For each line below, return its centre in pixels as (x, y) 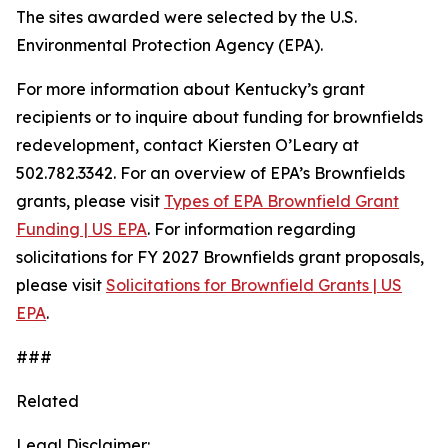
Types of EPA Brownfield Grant (281, 201)
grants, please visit (90, 201)
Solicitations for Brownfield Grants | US (254, 285)
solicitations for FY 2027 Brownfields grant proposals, (220, 257)
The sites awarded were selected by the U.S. (186, 17)
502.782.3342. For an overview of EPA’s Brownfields (210, 173)
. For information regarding (251, 229)
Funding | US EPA (81, 229)
